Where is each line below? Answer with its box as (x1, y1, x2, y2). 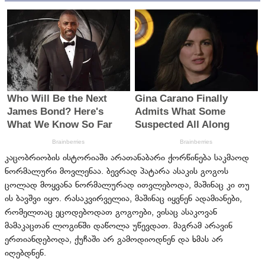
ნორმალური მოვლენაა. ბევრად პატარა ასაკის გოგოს (5, 166, 228, 177)
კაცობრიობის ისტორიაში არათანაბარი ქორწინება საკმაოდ (5, 152, 249, 164)
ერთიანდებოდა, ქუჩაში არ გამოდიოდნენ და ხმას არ (5, 234, 223, 245)
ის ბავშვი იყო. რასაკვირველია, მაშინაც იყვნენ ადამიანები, (5, 193, 242, 205)
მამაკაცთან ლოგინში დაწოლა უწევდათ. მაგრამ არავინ (5, 220, 232, 232)
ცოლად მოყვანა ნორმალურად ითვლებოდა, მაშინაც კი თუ (5, 179, 250, 191)
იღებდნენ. (5, 247, 46, 259)
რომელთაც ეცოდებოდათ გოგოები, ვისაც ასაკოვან (5, 206, 217, 218)
